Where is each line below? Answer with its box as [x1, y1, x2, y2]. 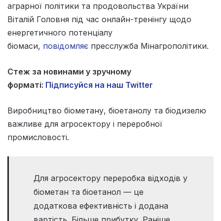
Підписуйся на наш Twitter [45, 79, 153, 90]
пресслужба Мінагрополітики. [88, 40, 209, 51]
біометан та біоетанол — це [34, 186, 144, 197]
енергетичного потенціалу [7, 27, 112, 37]
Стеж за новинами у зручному [7, 66, 131, 76]
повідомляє [43, 40, 88, 51]
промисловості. [7, 132, 69, 142]
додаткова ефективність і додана [34, 200, 168, 211]
